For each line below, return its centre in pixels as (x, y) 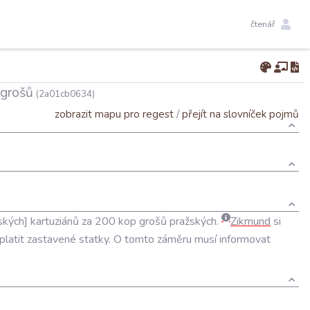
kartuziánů (55, 222)
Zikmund (250, 222)
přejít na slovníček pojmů (240, 113)
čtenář (263, 24)
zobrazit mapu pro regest (114, 113)
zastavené (52, 240)
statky (94, 240)
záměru (174, 240)
